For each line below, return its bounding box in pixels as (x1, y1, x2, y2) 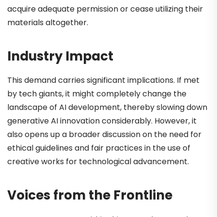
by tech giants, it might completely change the (7, 88, 186, 100)
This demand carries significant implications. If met (7, 75, 200, 86)
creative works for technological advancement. (7, 156, 189, 168)
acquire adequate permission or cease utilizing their (7, 3, 203, 15)
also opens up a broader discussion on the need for (7, 129, 201, 140)
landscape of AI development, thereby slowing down (7, 102, 207, 113)
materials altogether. (7, 16, 88, 28)
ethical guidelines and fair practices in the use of (7, 142, 190, 154)
